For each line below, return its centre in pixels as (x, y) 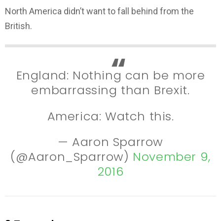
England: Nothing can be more (110, 75)
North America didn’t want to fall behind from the (99, 11)
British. (18, 26)
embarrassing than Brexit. (110, 90)
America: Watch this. (110, 116)
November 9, (172, 157)
